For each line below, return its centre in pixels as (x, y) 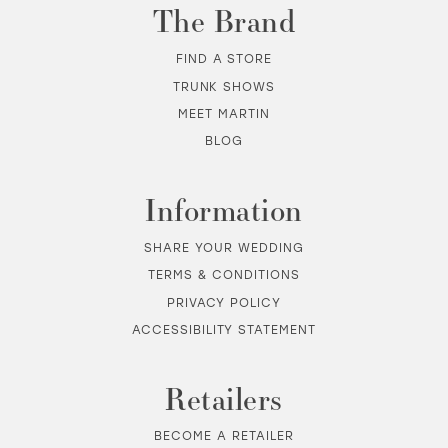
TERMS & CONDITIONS (224, 275)
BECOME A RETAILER (224, 436)
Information (224, 209)
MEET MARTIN (224, 113)
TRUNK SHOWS (224, 86)
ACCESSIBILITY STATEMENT (224, 329)
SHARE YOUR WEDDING (224, 247)
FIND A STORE (224, 59)
